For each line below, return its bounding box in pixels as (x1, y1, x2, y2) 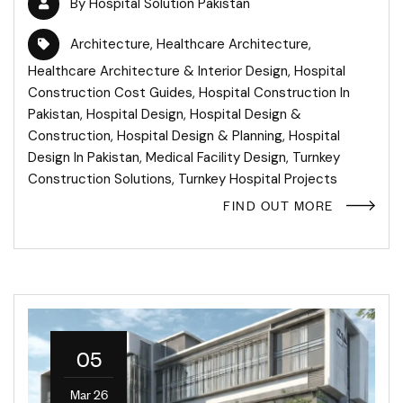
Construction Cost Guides (28, 83, 193, 102)
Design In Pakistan (28, 148, 139, 166)
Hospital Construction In (199, 83, 350, 102)
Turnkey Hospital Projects (178, 169, 337, 188)
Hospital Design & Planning (117, 126, 282, 145)
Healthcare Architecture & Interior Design (28, 61, 288, 80)
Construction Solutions (28, 169, 172, 188)
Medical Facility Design (146, 148, 286, 166)
